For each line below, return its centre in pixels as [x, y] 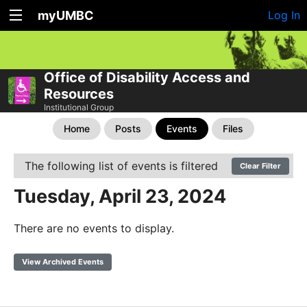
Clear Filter [260, 165]
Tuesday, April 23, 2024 [120, 196]
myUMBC [66, 15]
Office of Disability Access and [147, 77]
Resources [79, 94]
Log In [284, 15]
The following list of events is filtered [121, 165]
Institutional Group [79, 107]
